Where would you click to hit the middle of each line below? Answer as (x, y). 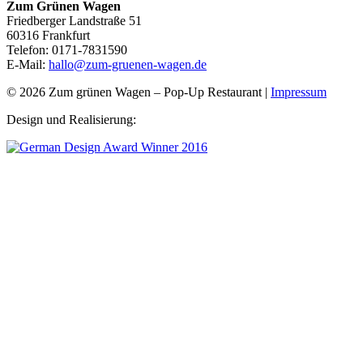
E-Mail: (28, 65)
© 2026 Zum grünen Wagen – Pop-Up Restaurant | (139, 92)
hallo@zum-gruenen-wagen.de (128, 65)
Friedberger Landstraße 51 (74, 21)
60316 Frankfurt (48, 36)
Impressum (299, 92)
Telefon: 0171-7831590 (67, 50)
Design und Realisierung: (75, 120)
